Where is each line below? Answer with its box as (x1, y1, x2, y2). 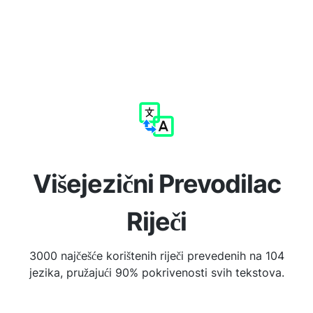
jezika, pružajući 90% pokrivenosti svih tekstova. (29, 265, 284, 279)
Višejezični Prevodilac (32, 168, 281, 199)
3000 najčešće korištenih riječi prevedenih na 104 (29, 249, 284, 263)
